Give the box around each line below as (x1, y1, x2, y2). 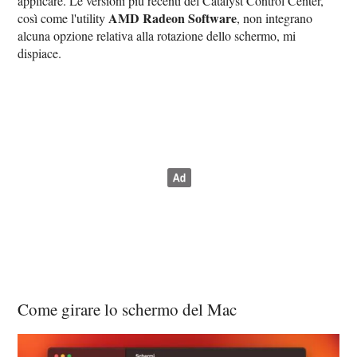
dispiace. (18, 44, 62, 61)
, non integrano (237, 9, 313, 26)
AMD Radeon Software (108, 8, 237, 27)
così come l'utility (18, 9, 109, 26)
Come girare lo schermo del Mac (18, 297, 237, 320)
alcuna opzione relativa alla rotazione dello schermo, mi (18, 26, 296, 44)
